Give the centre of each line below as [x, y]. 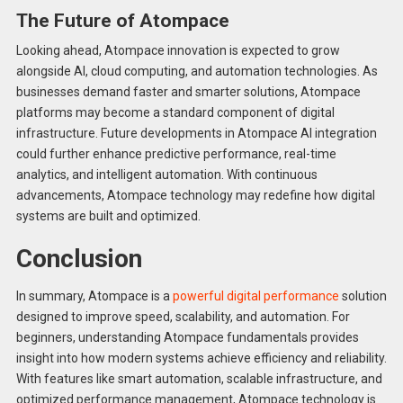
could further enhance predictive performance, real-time [176, 154]
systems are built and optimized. [108, 216]
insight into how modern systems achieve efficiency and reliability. [201, 358]
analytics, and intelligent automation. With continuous [166, 175]
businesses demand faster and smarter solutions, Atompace [188, 92]
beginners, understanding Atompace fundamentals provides [187, 337]
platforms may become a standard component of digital [175, 113]
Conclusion [79, 258]
